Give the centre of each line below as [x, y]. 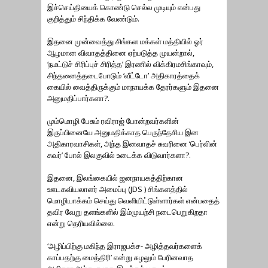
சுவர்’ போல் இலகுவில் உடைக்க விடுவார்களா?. [119, 155]
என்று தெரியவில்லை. [81, 223]
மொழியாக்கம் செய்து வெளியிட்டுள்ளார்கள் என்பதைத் [133, 200]
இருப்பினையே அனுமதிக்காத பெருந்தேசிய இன [123, 132]
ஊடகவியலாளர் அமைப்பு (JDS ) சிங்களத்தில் [118, 189]
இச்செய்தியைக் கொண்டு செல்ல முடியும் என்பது [124, 7]
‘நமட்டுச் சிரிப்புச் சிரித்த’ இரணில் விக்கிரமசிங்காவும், [130, 64]
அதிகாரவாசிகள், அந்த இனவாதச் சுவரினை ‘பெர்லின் [132, 144]
